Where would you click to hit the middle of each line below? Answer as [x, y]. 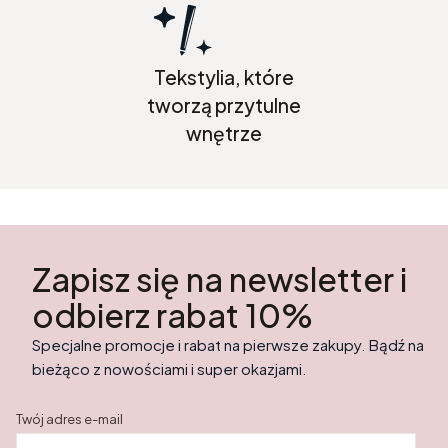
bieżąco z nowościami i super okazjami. [169, 369]
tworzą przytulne [224, 105]
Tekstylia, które [224, 77]
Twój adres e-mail [69, 419]
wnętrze [224, 133]
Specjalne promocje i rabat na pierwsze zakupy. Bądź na [228, 345]
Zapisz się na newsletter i [219, 279]
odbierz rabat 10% [172, 315]
